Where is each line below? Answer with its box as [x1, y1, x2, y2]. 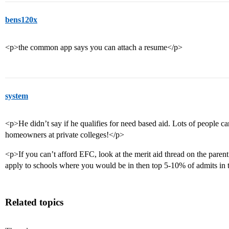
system [5, 91, 28, 100]
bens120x [5, 15, 37, 24]
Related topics [5, 197, 63, 208]
